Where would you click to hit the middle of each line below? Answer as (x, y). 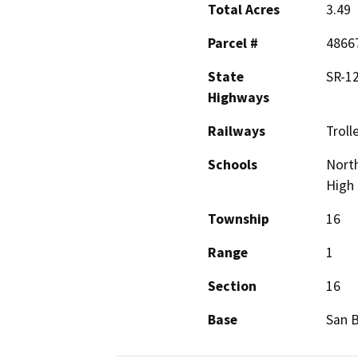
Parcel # (233, 44)
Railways (237, 131)
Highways (239, 98)
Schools (233, 165)
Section (232, 286)
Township (239, 219)
